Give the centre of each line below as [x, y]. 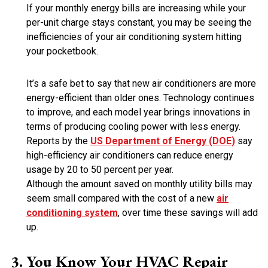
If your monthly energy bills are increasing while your [136, 8]
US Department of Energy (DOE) [163, 141]
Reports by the [58, 141]
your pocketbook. [62, 51]
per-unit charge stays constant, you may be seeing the [139, 22]
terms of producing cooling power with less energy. [133, 127]
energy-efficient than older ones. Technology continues [140, 98]
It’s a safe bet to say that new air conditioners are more [141, 83]
